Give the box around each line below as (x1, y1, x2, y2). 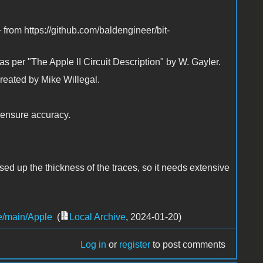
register (119, 239, 151, 249)
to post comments (150, 239, 226, 249)
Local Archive (69, 211, 126, 222)
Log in (80, 239, 107, 249)
